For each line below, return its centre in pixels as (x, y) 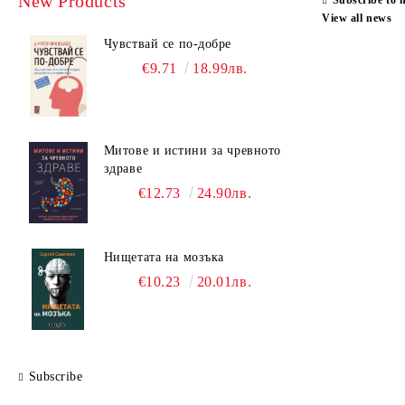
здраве (123, 169)
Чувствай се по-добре (167, 44)
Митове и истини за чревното (192, 151)
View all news (357, 18)
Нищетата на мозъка (164, 257)
